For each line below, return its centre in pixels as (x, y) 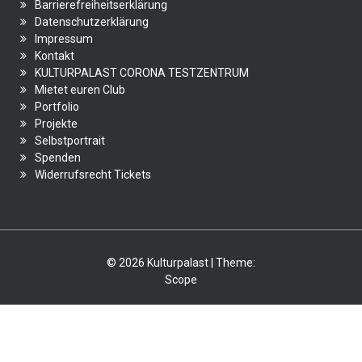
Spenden (58, 158)
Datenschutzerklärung (92, 22)
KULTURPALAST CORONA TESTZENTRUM (142, 73)
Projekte (56, 124)
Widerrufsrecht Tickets (93, 175)
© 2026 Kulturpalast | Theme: (181, 263)
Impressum (64, 39)
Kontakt (55, 56)
